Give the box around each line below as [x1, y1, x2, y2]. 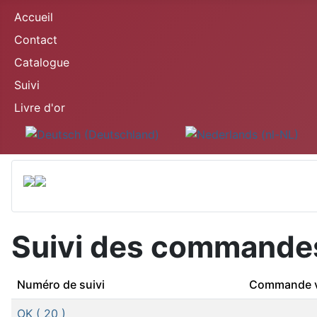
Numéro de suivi [17, 277, 105, 292]
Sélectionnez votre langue [13, 125, 153, 139]
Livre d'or [14, 100, 65, 115]
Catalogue [14, 55, 69, 69]
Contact [14, 33, 57, 47]
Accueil [14, 10, 53, 24]
